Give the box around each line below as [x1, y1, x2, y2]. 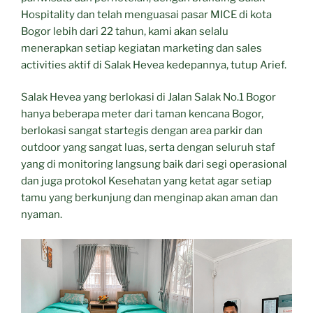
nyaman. [21, 208, 62, 221]
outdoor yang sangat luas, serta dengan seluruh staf [21, 141, 275, 154]
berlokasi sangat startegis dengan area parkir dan [21, 124, 263, 138]
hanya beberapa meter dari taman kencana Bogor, [21, 108, 263, 121]
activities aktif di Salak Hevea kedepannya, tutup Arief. [21, 58, 286, 71]
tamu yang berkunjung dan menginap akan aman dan [21, 191, 278, 205]
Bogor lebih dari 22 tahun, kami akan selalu [21, 24, 228, 38]
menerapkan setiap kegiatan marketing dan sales [21, 41, 262, 54]
